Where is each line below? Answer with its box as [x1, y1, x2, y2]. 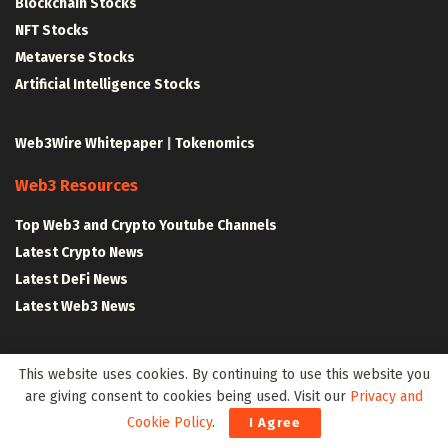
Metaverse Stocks [15, 48, 135, 66]
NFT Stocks [15, 21, 89, 39]
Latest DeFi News [15, 270, 128, 288]
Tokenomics [175, 134, 255, 152]
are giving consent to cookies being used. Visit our [25, 388, 350, 405]
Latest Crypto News [15, 243, 144, 261]
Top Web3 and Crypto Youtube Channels [15, 216, 277, 234]
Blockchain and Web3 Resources [15, 396, 229, 414]
